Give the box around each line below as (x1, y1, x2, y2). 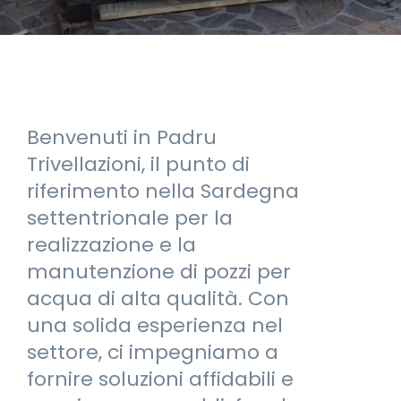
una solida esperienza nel (27, 311, 283, 339)
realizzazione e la (27, 231, 196, 259)
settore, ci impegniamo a (27, 338, 278, 366)
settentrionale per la (27, 204, 233, 232)
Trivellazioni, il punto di (27, 150, 250, 178)
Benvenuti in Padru (27, 124, 217, 151)
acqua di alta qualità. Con (27, 285, 289, 312)
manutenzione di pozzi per (27, 258, 291, 286)
